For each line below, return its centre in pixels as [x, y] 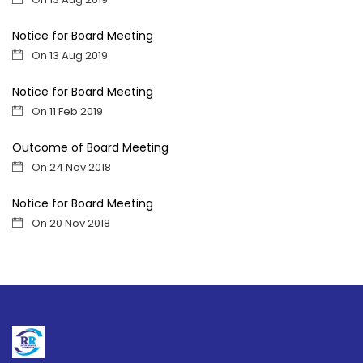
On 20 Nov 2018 [70, 223]
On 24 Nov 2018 [70, 167]
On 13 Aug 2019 [68, 56]
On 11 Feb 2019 [66, 111]
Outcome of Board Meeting [90, 147]
